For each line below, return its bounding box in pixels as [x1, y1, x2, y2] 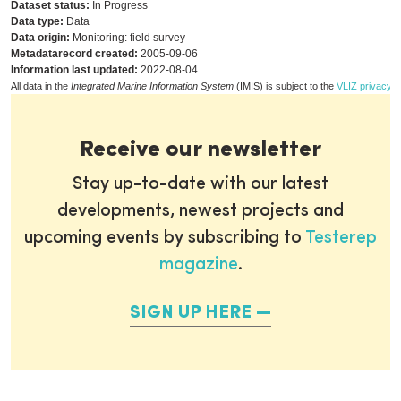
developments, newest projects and [57, 202, 344, 220]
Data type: [11, 15, 64, 28]
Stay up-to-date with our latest [73, 175, 328, 193]
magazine [158, 256, 238, 274]
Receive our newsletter [80, 139, 321, 161]
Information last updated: [11, 64, 138, 76]
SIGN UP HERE [130, 304, 252, 322]
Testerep [305, 229, 377, 247]
